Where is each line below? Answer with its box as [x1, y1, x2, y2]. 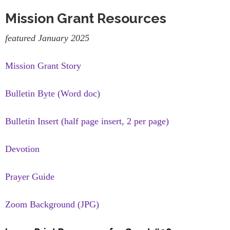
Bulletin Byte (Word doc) [5, 88, 100, 99]
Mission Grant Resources [5, 10, 166, 27]
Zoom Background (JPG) [5, 199, 99, 209]
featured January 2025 [5, 33, 89, 43]
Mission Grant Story [5, 61, 81, 71]
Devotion [5, 144, 40, 154]
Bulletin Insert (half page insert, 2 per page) [5, 116, 169, 126]
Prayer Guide [5, 171, 54, 182]
